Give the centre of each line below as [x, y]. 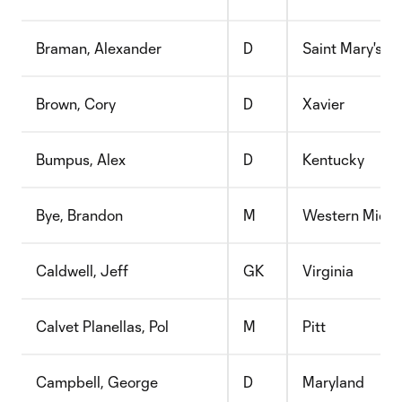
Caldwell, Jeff [82, 271]
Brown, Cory [76, 104]
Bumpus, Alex [81, 159]
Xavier [323, 104]
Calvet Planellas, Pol [102, 326]
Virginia [328, 271]
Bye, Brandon [79, 215]
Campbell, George [97, 382]
